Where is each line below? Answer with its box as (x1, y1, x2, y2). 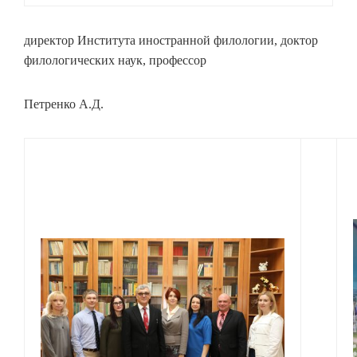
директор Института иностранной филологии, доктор (24, 33, 318, 47)
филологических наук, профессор (24, 53, 206, 67)
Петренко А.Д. (24, 97, 104, 111)
